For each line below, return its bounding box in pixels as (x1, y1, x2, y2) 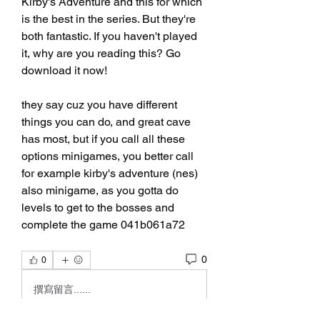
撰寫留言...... (34, 284, 91, 296)
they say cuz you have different (21, 97, 177, 111)
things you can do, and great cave (21, 114, 191, 129)
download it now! (21, 63, 107, 77)
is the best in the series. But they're (21, 11, 196, 26)
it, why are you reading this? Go (21, 46, 181, 60)
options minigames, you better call (21, 149, 194, 163)
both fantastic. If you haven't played (21, 29, 197, 43)
